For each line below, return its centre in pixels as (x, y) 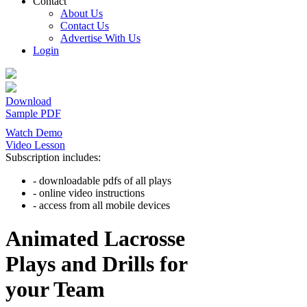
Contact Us (85, 26)
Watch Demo (34, 133)
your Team (55, 290)
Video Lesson (35, 145)
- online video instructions (89, 193)
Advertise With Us (100, 38)
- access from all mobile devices (101, 205)
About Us (82, 13)
